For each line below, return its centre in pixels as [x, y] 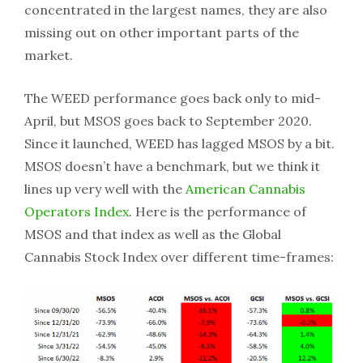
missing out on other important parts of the [162, 32]
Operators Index [77, 211]
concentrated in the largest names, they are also [176, 10]
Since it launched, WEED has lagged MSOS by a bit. [179, 143]
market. [49, 55]
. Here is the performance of [218, 211]
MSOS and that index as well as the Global [153, 234]
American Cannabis [246, 189]
